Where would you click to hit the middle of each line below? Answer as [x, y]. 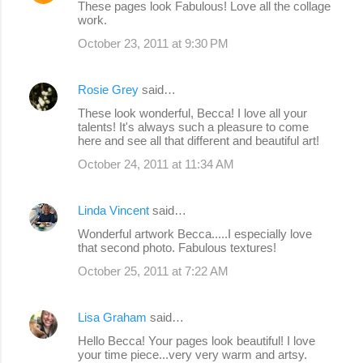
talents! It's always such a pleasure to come [193, 126]
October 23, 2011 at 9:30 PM [153, 43]
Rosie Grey [108, 89]
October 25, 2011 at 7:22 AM [153, 271]
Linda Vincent [113, 210]
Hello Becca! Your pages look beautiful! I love [196, 340]
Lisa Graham [114, 317]
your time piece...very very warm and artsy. [192, 354]
